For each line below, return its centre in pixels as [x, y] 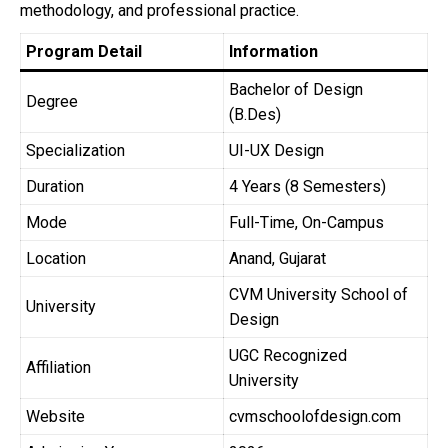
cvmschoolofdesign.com [315, 417]
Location [56, 259]
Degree [52, 102]
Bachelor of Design [296, 90]
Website [55, 417]
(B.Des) [255, 115]
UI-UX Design [276, 151]
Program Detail [84, 52]
